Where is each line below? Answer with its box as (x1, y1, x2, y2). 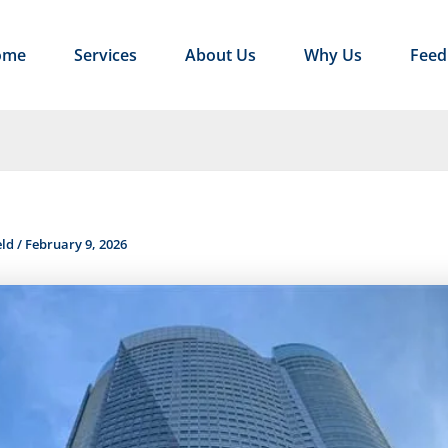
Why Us (304, 44, 362, 66)
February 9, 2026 (25, 235, 127, 253)
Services (74, 44, 137, 66)
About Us (185, 44, 256, 66)
